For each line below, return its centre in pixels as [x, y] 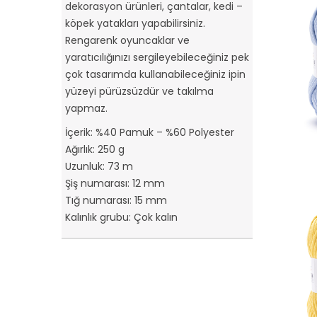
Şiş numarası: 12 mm [115, 183]
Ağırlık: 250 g [95, 149]
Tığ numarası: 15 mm [116, 200]
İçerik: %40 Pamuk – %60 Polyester [150, 132]
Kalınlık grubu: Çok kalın [121, 217]
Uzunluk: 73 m [99, 166]
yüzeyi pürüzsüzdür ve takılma [139, 91]
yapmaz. [86, 108]
